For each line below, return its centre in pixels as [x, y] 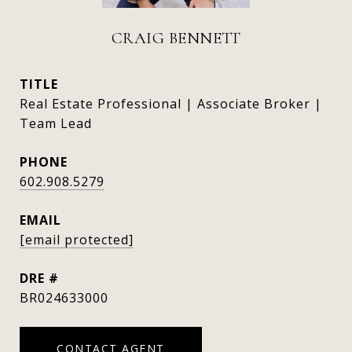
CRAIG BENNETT [176, 38]
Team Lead [56, 123]
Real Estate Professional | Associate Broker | [171, 104]
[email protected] [77, 240]
